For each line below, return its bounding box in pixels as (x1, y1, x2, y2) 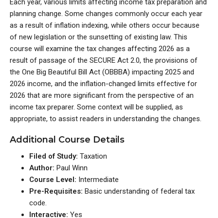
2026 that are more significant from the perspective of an (10, 91, 194, 100)
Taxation (80, 152, 107, 161)
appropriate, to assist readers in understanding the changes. (10, 114, 201, 123)
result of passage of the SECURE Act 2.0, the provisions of (10, 56, 198, 65)
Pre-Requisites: (29, 187, 85, 196)
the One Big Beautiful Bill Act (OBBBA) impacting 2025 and (10, 68, 194, 76)
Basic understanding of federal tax (85, 187, 195, 196)
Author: (29, 163, 56, 172)
